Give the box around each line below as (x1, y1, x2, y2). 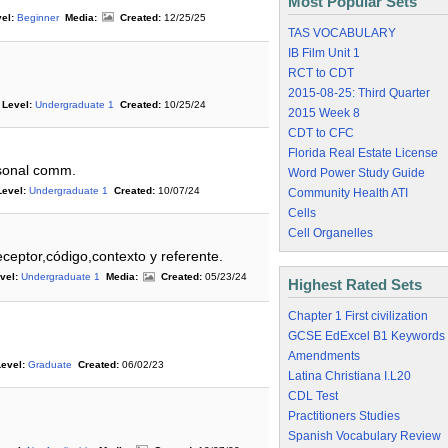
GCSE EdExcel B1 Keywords (288, 329, 445, 343)
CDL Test (288, 389, 338, 403)
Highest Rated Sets (288, 276, 422, 293)
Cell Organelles (288, 226, 373, 240)
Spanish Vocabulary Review (288, 429, 441, 443)
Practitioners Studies (288, 409, 400, 423)
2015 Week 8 (288, 106, 360, 120)
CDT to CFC (288, 126, 354, 140)
